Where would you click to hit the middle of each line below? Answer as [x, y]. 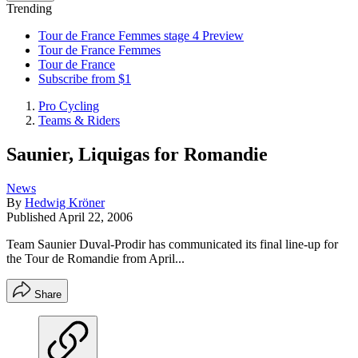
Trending [29, 8]
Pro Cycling [69, 106]
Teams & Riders [79, 120]
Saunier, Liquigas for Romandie [137, 154]
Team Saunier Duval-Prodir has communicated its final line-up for [172, 244]
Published [32, 217]
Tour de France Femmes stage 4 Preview [141, 36]
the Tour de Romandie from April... [95, 258]
